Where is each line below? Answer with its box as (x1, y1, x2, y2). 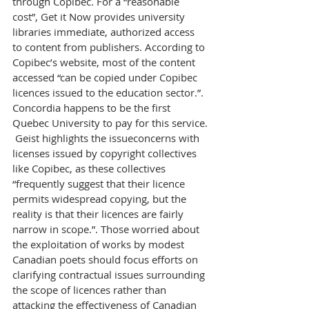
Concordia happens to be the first (12, 101, 173, 114)
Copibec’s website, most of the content (12, 55, 198, 69)
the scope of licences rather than (12, 283, 169, 297)
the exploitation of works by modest (12, 237, 187, 251)
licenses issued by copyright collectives (12, 146, 199, 160)
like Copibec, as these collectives (12, 161, 168, 175)
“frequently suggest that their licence (12, 177, 188, 190)
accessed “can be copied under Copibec (12, 70, 200, 84)
